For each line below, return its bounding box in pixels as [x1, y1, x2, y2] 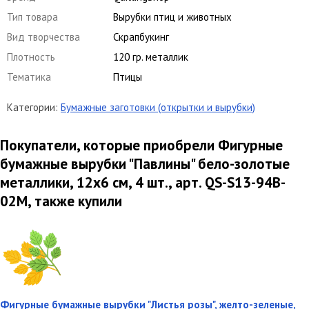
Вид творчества [7, 30, 80, 43]
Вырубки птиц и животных [113, 10, 232, 23]
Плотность [7, 50, 55, 63]
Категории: [7, 100, 61, 114]
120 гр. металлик [113, 50, 188, 63]
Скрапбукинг [113, 30, 169, 43]
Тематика [7, 70, 51, 83]
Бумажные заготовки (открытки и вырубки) [61, 100, 255, 114]
